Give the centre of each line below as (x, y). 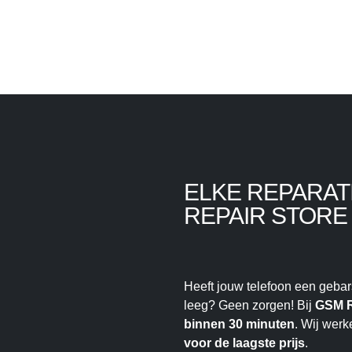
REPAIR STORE (266, 216)
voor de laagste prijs (244, 343)
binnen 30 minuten (239, 324)
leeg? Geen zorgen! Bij (249, 306)
